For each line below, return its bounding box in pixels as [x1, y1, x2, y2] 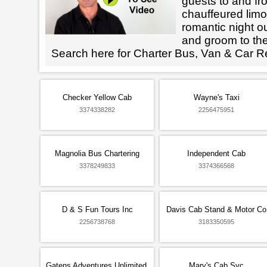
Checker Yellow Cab [63, 93, 132, 102]
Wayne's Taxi [193, 93, 240, 102]
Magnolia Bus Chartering [55, 149, 139, 158]
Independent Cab [187, 149, 246, 158]
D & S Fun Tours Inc [61, 205, 133, 214]
